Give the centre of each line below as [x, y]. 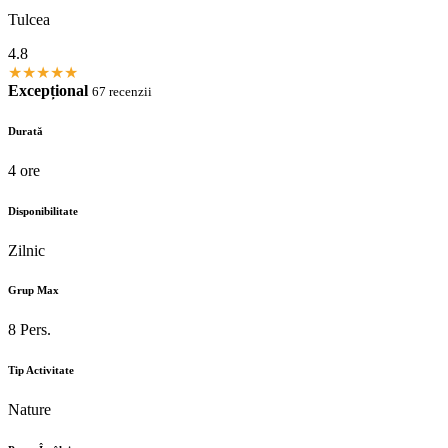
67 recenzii [122, 91]
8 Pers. [29, 330]
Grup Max [33, 290]
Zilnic [26, 250]
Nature [29, 410]
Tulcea [29, 19]
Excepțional [48, 90]
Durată [25, 130]
